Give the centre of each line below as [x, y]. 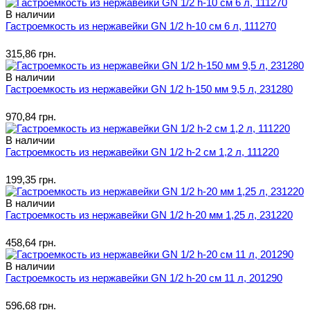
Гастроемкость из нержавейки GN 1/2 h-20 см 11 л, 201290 [144, 277]
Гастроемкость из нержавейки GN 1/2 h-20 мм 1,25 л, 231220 [149, 215]
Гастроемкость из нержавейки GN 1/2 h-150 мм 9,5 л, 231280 [149, 89]
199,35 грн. [31, 179]
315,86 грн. [31, 53]
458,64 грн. [31, 242]
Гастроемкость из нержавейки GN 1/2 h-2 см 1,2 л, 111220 [142, 152]
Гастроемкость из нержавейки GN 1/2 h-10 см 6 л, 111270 [141, 26]
